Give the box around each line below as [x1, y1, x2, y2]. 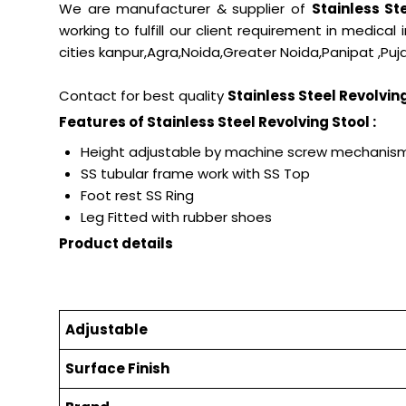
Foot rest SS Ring [81, 186, 194, 206]
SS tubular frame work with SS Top [81, 164, 310, 184]
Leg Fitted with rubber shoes [81, 208, 272, 227]
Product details [59, 234, 173, 254]
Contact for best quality [59, 86, 227, 106]
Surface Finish [64, 359, 169, 379]
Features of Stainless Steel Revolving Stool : [59, 112, 376, 132]
